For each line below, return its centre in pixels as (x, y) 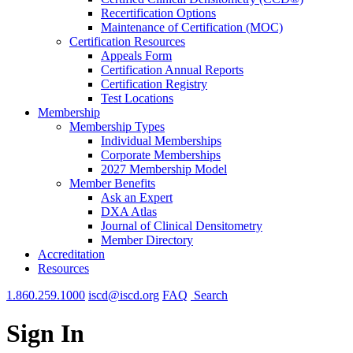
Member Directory (147, 240)
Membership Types (117, 126)
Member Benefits (112, 183)
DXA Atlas (129, 212)
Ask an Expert (137, 197)
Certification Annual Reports (172, 70)
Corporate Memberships (161, 155)
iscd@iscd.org (124, 295)
